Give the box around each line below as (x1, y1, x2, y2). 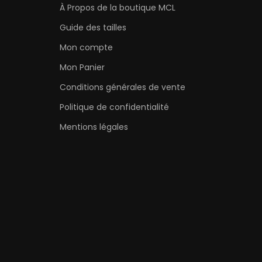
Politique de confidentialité (60, 101, 169, 113)
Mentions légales (60, 120, 128, 133)
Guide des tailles (60, 21, 126, 33)
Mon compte (60, 41, 113, 53)
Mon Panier (60, 61, 105, 73)
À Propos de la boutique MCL (60, 1, 175, 13)
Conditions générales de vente (60, 81, 185, 93)
